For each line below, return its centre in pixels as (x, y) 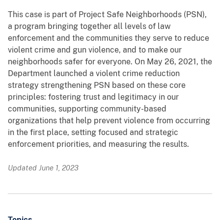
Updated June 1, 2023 (43, 168)
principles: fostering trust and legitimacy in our (93, 97)
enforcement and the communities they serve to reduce (109, 38)
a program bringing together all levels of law (89, 27)
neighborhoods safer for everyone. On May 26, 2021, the (110, 62)
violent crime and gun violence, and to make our (95, 50)
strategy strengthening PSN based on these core (97, 85)
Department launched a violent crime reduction (94, 74)
